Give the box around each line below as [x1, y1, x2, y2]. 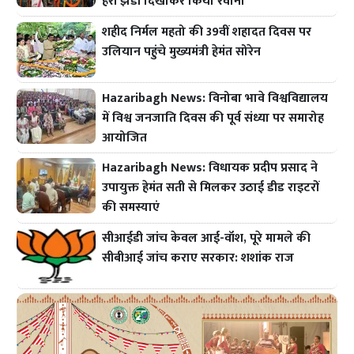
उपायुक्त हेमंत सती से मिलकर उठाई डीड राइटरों [102, 177, 321, 199]
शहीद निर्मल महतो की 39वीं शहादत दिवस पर [102, 21, 312, 43]
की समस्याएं [102, 197, 160, 219]
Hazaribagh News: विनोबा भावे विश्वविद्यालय [102, 87, 329, 109]
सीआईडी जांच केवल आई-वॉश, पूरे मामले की [102, 228, 311, 250]
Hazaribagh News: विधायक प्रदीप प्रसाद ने [102, 157, 318, 179]
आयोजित [102, 126, 148, 149]
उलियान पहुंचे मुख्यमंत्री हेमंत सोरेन [102, 40, 262, 62]
